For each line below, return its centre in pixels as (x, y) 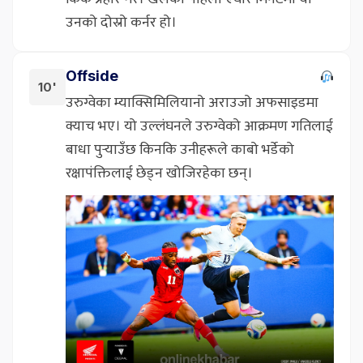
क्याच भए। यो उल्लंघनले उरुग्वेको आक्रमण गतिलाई (199, 126)
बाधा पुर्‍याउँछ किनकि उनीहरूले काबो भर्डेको (180, 149)
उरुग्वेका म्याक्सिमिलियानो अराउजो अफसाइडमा (192, 102)
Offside (92, 75)
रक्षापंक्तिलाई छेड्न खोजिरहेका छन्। (159, 173)
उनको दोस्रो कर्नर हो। (121, 22)
